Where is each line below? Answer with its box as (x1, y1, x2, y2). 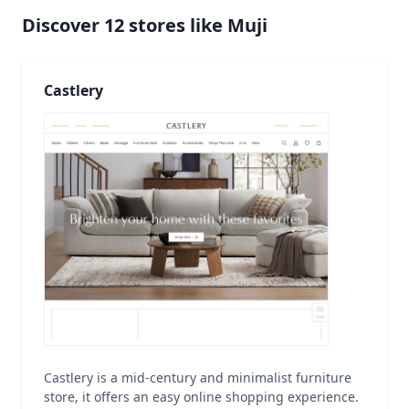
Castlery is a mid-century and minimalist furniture (44, 369, 351, 386)
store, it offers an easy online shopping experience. (44, 388, 359, 405)
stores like (124, 13, 227, 37)
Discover (22, 13, 104, 37)
